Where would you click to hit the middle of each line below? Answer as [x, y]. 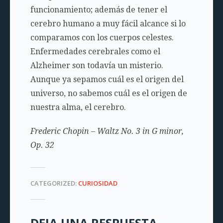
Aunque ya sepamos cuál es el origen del [107, 79]
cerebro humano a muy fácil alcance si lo [108, 24]
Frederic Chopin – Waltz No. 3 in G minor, [107, 131]
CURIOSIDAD [98, 183]
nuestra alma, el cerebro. [78, 107]
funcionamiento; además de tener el [99, 10]
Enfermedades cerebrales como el [95, 52]
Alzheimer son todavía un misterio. [97, 65]
